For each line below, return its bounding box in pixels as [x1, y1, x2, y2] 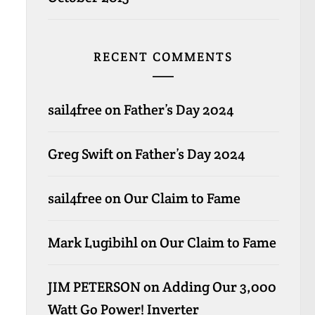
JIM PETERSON [47, 277, 141, 296]
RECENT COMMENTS [94, 48, 233, 65]
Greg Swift [47, 144, 113, 163]
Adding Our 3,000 [162, 277, 276, 296]
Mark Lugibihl [47, 233, 138, 252]
